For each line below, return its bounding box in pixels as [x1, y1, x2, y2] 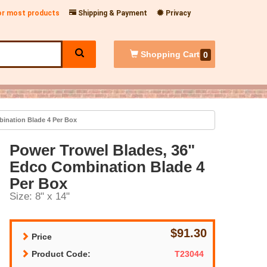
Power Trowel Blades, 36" [10, 141, 195, 159]
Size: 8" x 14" [10, 190, 70, 202]
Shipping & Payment [76, 9, 147, 17]
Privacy [164, 9, 191, 17]
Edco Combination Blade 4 [10, 157, 204, 176]
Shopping [138, 49, 183, 59]
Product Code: [29, 249, 91, 259]
